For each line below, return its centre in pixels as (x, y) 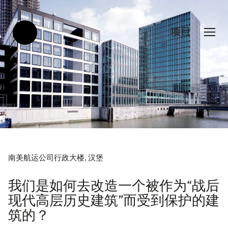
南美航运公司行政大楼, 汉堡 (56, 159)
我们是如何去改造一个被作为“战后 (114, 186)
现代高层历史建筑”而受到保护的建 (114, 201)
